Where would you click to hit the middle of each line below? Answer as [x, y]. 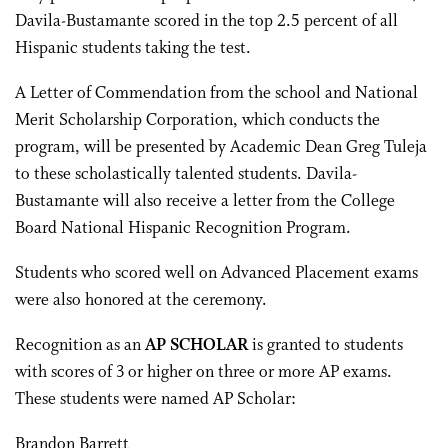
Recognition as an [80, 345]
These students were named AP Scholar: [155, 399]
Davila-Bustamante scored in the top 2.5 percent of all [206, 21]
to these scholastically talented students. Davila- [186, 174]
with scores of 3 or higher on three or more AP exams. [203, 372]
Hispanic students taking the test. [133, 48]
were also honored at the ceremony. [141, 300]
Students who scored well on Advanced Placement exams [216, 273]
